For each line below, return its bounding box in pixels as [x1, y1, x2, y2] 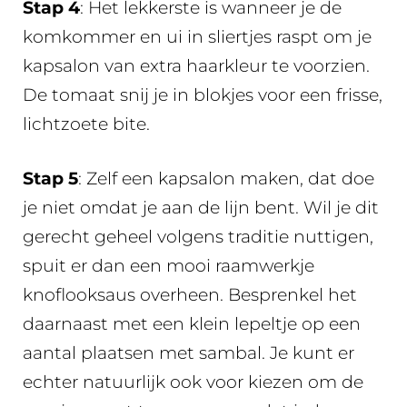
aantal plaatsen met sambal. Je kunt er [23, 342, 354, 363]
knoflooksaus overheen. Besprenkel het [23, 284, 357, 305]
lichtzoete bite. [23, 113, 150, 134]
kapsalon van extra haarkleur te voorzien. [23, 55, 370, 76]
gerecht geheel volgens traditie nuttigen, [23, 226, 373, 247]
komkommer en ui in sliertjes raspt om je [23, 25, 372, 47]
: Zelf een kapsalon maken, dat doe [78, 168, 374, 189]
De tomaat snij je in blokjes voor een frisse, [23, 84, 382, 105]
